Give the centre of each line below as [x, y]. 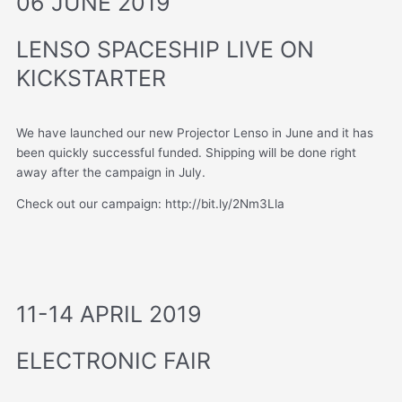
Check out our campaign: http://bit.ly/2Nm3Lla [150, 204]
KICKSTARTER [91, 79]
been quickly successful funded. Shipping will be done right [186, 152]
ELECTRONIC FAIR [114, 361]
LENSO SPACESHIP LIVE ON [165, 50]
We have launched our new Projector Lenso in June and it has [195, 132]
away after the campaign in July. [111, 172]
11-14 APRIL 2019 [109, 315]
